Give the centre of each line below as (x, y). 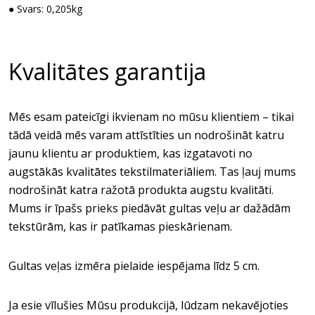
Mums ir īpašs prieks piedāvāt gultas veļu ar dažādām (149, 208)
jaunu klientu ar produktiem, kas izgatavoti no (130, 153)
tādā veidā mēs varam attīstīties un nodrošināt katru (146, 135)
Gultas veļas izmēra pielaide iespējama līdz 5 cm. (134, 266)
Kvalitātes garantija (107, 71)
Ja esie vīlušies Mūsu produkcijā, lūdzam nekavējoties (148, 305)
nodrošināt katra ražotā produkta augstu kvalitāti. (141, 190)
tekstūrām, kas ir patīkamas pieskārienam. (120, 226)
